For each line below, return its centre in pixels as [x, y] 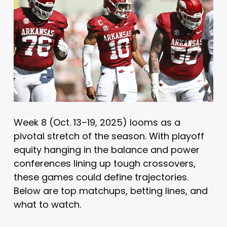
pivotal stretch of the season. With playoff [109, 136]
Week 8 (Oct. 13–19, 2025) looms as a [97, 122]
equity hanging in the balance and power [106, 149]
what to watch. [47, 204]
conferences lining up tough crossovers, [104, 163]
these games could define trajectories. [101, 177]
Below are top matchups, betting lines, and [110, 191]
